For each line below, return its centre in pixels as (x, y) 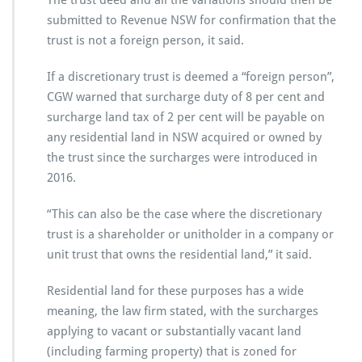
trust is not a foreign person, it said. (145, 41)
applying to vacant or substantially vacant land (174, 332)
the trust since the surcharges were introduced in (182, 158)
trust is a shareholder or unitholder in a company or (190, 235)
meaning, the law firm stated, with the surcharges (183, 311)
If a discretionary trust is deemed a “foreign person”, (191, 77)
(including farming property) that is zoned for (172, 352)
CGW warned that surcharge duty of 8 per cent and (186, 97)
